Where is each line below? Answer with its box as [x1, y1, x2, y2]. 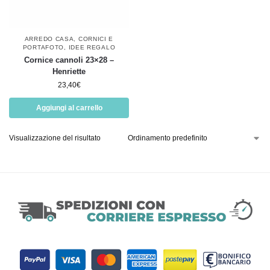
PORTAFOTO [22, 44, 64, 51]
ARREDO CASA [24, 36, 74, 42]
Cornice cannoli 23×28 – [24, 55, 114, 64]
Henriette [52, 67, 86, 76]
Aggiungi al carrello [36, 104, 102, 112]
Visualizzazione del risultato [9, 134, 101, 142]
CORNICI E [78, 36, 114, 42]
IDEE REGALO [68, 44, 116, 51]
